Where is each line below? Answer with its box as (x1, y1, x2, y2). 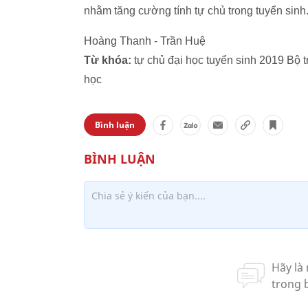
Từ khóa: (84, 54, 131, 66)
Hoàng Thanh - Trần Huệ (84, 35, 206, 47)
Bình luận (95, 119, 135, 131)
